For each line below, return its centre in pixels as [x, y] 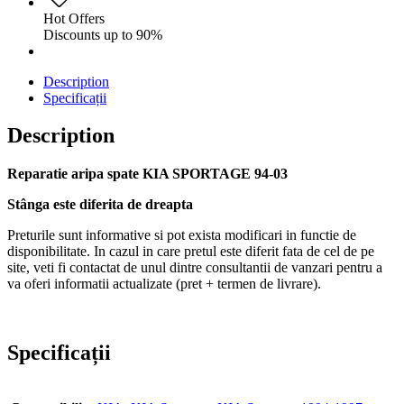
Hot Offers [74, 18]
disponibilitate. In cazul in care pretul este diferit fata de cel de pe [191, 252]
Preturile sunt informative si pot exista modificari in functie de [182, 235]
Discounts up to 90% [103, 34]
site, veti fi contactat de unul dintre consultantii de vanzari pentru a [195, 268]
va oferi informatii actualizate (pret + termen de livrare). [164, 284]
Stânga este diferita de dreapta [100, 205]
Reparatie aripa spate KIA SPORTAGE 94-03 [147, 174]
